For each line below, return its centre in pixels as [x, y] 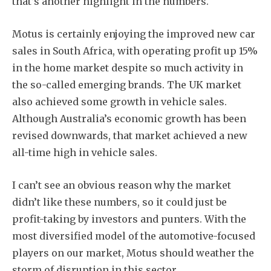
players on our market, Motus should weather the [133, 253]
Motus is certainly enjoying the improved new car [134, 34]
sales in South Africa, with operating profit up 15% [135, 51]
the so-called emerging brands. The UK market [127, 84]
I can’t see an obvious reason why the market [122, 185]
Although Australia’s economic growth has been [129, 118]
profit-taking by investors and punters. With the [129, 219]
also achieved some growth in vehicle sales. [119, 101]
